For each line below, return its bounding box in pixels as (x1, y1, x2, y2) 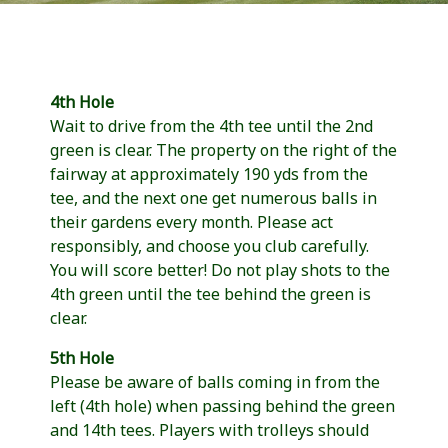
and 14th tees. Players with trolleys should (50, 418, 369, 441)
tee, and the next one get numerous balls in (50, 186, 377, 209)
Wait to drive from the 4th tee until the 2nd (50, 114, 373, 137)
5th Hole (50, 346, 114, 369)
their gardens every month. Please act (50, 210, 333, 233)
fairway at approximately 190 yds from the (50, 162, 368, 185)
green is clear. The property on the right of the (50, 138, 397, 161)
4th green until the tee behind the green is (50, 282, 371, 305)
